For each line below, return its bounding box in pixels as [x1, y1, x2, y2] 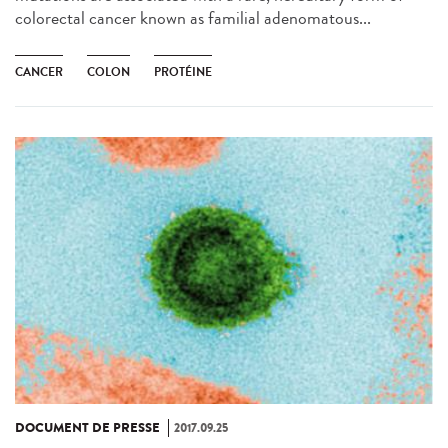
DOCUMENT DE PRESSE [15, 419, 160, 438]
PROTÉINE [154, 62, 212, 81]
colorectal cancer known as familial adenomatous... [15, 4, 371, 31]
